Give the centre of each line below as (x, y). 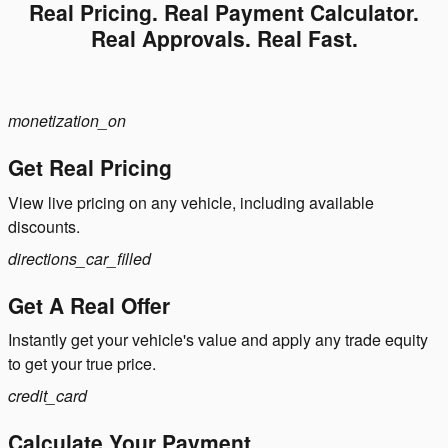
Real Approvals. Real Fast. (224, 37)
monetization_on (67, 121)
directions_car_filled (79, 258)
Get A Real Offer (89, 304)
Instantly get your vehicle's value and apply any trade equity (218, 340)
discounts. (44, 226)
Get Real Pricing (90, 167)
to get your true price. (82, 364)
